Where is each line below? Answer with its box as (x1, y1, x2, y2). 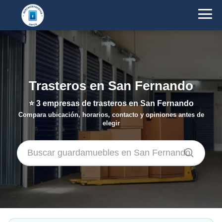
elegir (102, 119, 120, 127)
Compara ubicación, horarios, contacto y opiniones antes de (18, 111, 204, 118)
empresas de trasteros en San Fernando (40, 99, 194, 108)
